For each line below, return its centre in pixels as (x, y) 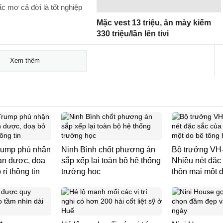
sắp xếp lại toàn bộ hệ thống (111, 161)
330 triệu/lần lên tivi (133, 34)
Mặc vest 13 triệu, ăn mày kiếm (154, 23)
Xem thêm (25, 60)
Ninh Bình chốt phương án (108, 150)
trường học (81, 171)
